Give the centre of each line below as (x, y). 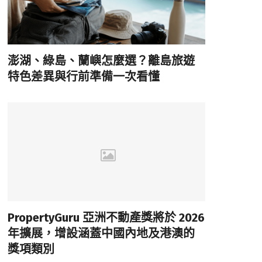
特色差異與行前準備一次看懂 (83, 76)
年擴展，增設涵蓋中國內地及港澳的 (101, 234)
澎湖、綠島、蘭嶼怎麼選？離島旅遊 (101, 61)
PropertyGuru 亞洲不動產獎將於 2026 (106, 218)
